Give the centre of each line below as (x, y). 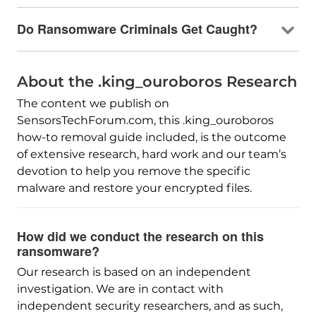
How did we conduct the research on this (140, 236)
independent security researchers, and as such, (150, 305)
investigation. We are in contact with (120, 288)
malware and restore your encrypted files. (134, 188)
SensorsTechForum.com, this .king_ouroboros (145, 120)
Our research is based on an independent (134, 272)
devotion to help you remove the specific (133, 171)
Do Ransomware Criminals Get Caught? (137, 29)
